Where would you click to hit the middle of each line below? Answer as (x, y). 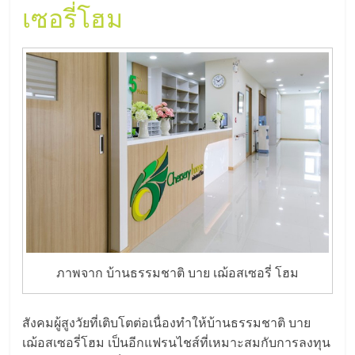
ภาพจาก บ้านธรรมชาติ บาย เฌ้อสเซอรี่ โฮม (177, 273)
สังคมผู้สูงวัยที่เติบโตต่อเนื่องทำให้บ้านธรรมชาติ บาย (167, 323)
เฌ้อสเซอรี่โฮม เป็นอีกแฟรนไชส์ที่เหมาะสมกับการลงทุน (177, 343)
